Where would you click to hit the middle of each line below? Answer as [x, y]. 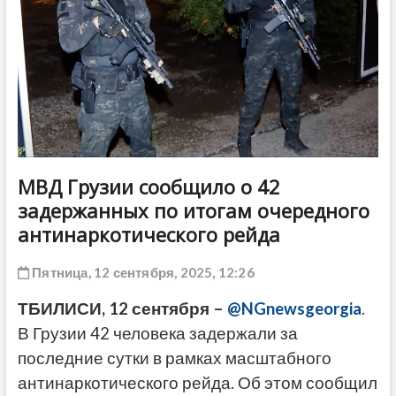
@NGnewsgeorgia [294, 309]
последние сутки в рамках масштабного [174, 358]
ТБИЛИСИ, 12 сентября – [122, 309]
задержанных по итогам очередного [193, 211]
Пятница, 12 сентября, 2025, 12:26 [141, 273]
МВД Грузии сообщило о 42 [148, 187]
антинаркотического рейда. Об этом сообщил [197, 383]
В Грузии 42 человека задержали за [157, 334]
